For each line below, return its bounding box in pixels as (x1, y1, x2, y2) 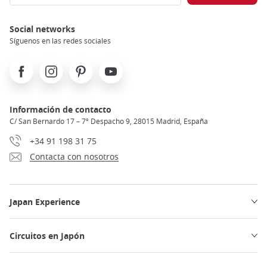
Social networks (10, 23, 75, 35)
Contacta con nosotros (30, 151, 119, 163)
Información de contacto (10, 103, 111, 115)
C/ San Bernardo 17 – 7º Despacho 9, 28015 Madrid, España (10, 116, 208, 126)
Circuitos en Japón (10, 229, 85, 241)
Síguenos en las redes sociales (10, 35, 111, 45)
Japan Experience (10, 195, 80, 207)
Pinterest (69, 60, 105, 72)
